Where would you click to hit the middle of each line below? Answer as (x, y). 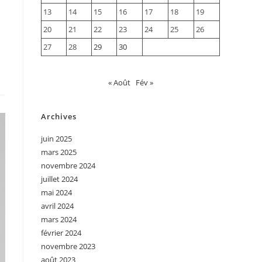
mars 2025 (59, 152)
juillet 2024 (59, 179)
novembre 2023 (68, 247)
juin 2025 (56, 139)
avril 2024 (57, 206)
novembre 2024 (68, 166)
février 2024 (61, 233)
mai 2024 (56, 193)
